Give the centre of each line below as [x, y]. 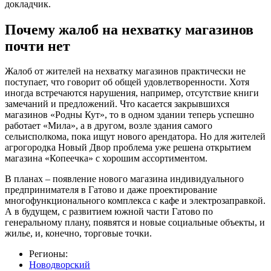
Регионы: [48, 254]
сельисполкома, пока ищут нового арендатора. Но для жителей [135, 137]
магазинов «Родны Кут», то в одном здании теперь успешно [129, 115]
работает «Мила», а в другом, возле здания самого [109, 126]
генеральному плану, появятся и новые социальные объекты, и [135, 223]
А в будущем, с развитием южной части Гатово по [109, 212]
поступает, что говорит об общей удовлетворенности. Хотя [127, 82]
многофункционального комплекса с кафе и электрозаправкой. [135, 201]
